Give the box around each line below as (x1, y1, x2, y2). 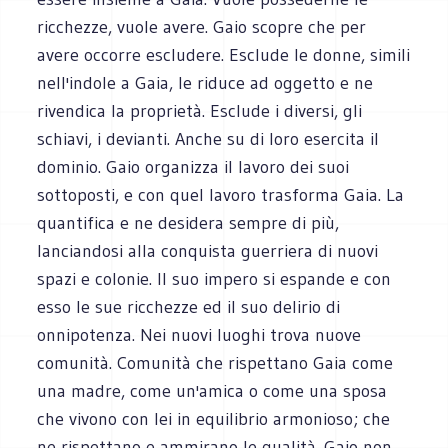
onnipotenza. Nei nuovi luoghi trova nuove (37, 323, 362, 346)
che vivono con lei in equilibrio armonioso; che (37, 407, 391, 430)
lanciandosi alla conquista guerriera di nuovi (37, 239, 379, 262)
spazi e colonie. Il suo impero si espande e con (37, 267, 392, 290)
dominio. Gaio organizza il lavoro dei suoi (37, 155, 350, 178)
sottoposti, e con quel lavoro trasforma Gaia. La (37, 183, 405, 206)
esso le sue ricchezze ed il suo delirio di (37, 295, 341, 318)
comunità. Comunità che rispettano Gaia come (37, 351, 394, 374)
